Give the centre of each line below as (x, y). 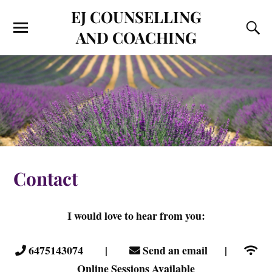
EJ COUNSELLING (136, 16)
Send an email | (192, 250)
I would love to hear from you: (136, 215)
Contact (46, 178)
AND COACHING (136, 37)
